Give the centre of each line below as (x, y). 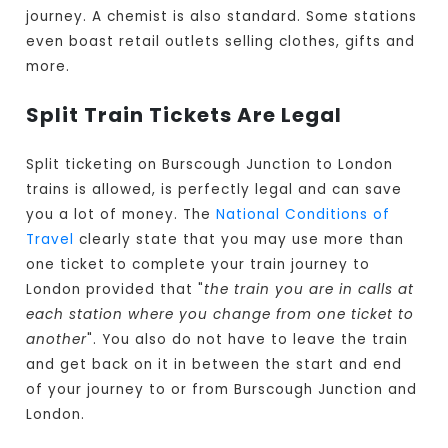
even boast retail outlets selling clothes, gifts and (221, 42)
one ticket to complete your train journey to (198, 265)
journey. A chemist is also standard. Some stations (222, 17)
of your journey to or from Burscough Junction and (222, 390)
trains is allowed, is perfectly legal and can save (214, 190)
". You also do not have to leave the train (248, 340)
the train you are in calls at (309, 290)
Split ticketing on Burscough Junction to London (210, 165)
